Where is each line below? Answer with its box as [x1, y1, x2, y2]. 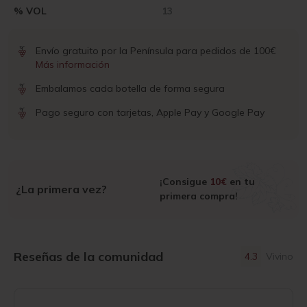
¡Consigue [159, 175, 210, 188]
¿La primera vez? [16, 182, 107, 197]
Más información [36, 58, 110, 71]
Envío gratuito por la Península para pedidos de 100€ [36, 45, 276, 58]
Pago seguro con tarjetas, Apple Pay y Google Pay [36, 106, 265, 119]
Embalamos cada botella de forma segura [36, 82, 225, 95]
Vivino [266, 250, 293, 263]
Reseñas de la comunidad [14, 248, 163, 265]
